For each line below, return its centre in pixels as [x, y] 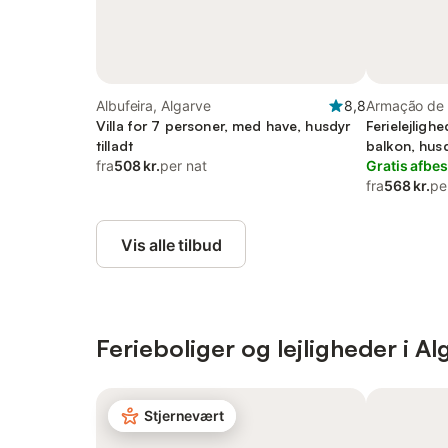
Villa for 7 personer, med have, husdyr [223, 125]
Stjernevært [184, 415]
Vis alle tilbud [171, 245]
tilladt [114, 145]
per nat [183, 165]
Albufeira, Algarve [153, 105]
